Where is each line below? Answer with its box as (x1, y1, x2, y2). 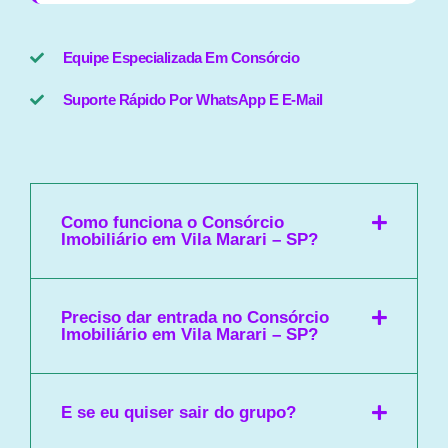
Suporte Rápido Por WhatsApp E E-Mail (62, 91, 323, 109)
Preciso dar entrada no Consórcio (61, 308, 329, 328)
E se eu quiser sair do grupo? (61, 403, 296, 423)
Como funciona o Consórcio (61, 213, 284, 233)
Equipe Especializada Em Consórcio (62, 49, 299, 67)
